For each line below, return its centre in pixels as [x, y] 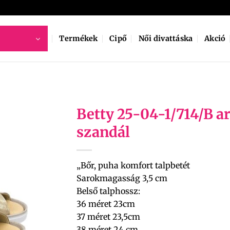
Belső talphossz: [108, 191]
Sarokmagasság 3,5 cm [122, 178]
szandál [103, 132]
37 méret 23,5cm [108, 217]
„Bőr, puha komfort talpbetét [133, 165]
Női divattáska [166, 39]
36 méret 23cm [106, 204]
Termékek [79, 39]
